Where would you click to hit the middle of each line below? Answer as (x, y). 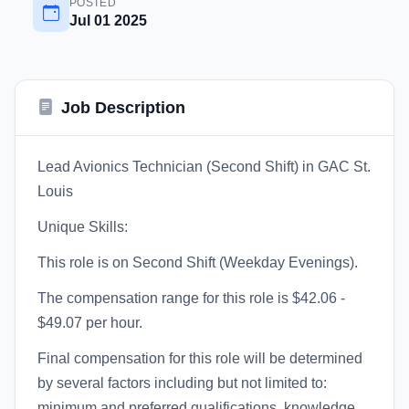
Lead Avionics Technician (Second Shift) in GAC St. (204, 167)
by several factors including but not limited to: (182, 383)
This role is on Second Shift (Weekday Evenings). (198, 262)
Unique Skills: (83, 227)
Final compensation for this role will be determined (200, 358)
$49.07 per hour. (90, 323)
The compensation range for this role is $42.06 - (191, 298)
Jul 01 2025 (108, 21)
